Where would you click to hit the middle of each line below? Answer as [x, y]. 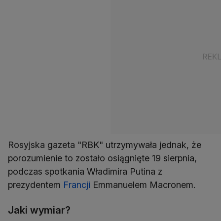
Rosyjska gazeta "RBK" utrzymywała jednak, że [105, 145]
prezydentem [36, 185]
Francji [77, 185]
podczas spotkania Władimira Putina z [85, 171]
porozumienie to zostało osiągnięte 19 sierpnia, [102, 158]
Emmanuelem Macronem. [143, 185]
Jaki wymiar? [39, 210]
